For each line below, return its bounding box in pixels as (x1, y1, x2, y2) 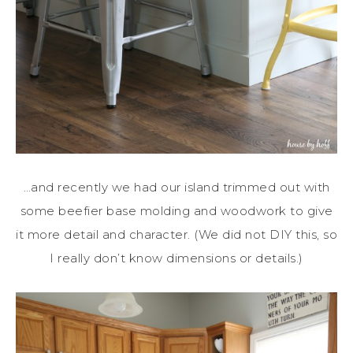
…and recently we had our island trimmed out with (23, 180, 330, 195)
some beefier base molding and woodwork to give (20, 203, 333, 219)
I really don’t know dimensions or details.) (50, 251, 303, 266)
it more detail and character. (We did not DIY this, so (16, 227, 337, 243)
